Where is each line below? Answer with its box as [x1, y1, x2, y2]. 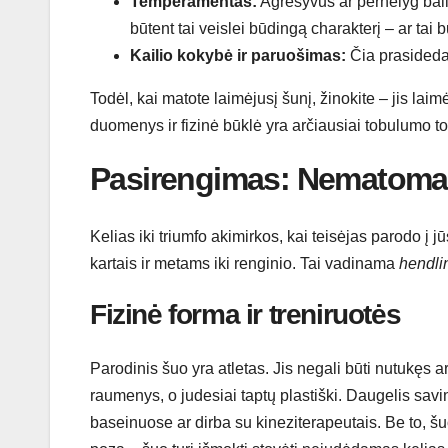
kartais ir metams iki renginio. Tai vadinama [90, 254, 399, 272]
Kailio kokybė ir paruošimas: [130, 47, 346, 65]
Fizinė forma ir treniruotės [90, 298, 401, 330]
